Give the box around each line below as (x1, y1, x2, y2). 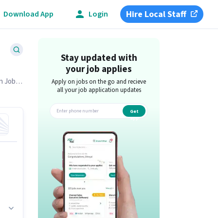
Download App (3, 8, 54, 19)
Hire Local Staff (126, 8, 187, 20)
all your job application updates (56, 86, 141, 94)
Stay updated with (60, 52, 137, 65)
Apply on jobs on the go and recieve (52, 77, 146, 86)
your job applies (66, 63, 132, 76)
